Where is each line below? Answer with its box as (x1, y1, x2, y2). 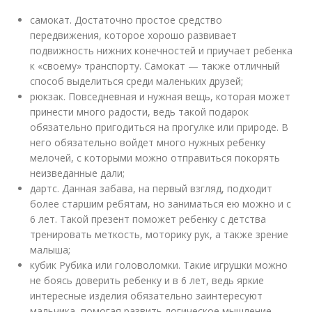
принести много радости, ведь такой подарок (30, 105, 249, 118)
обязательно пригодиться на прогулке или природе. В (30, 120, 289, 134)
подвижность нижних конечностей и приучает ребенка (30, 44, 293, 57)
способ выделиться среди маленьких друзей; (30, 75, 244, 88)
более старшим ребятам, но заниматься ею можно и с (30, 197, 292, 210)
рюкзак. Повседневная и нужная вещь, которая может (30, 90, 291, 103)
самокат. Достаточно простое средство (30, 13, 223, 26)
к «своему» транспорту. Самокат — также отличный (30, 59, 281, 72)
